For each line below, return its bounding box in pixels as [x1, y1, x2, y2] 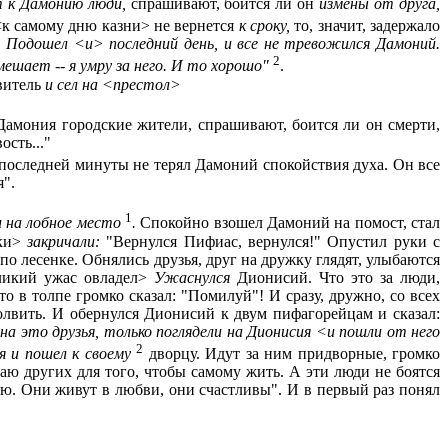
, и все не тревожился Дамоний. [214, 35, 441, 53]
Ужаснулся [154, 268, 238, 286]
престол [113, 75, 170, 93]
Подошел [6, 35, 69, 53]
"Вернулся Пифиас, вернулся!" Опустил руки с [106, 232, 441, 250]
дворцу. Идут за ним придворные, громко [143, 344, 440, 362]
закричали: [27, 232, 101, 250]
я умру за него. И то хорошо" [69, 57, 273, 75]
